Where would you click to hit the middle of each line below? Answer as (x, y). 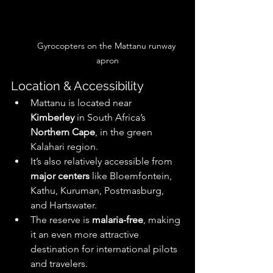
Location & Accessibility (77, 86)
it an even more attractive (86, 235)
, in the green (125, 132)
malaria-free (118, 220)
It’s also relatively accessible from (103, 161)
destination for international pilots (105, 249)
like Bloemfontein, (132, 176)
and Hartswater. (65, 205)
